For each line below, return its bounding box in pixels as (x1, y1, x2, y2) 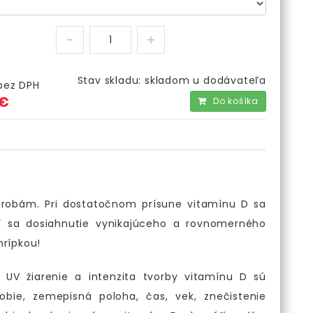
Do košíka (212, 95, 259, 107)
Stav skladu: (77, 73, 145, 87)
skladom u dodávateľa (144, 73, 266, 87)
